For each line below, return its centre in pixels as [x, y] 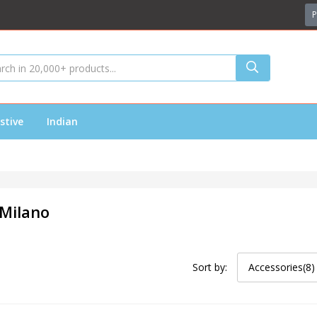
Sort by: [209, 267]
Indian [62, 121]
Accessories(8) [281, 267]
